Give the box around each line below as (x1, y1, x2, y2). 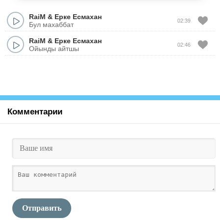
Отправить (22, 204, 61, 212)
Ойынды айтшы (29, 44, 79, 53)
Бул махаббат (29, 20, 74, 28)
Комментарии (7, 107, 62, 116)
